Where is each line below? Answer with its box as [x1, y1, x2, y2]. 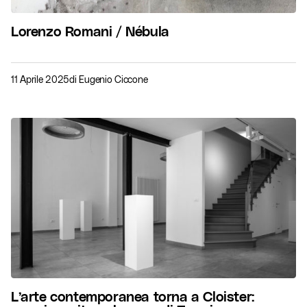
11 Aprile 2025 [11, 73, 70, 85]
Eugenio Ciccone [79, 73, 148, 85]
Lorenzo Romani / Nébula [11, 23, 169, 39]
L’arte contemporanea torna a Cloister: [11, 288, 254, 304]
